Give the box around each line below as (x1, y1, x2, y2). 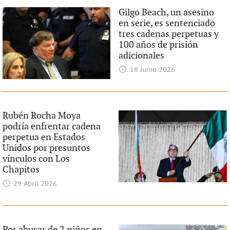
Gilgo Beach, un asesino (119, 7, 215, 18)
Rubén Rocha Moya (2, 110, 81, 121)
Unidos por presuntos (2, 143, 90, 154)
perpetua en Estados (2, 132, 85, 143)
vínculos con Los (2, 154, 70, 164)
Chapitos (2, 164, 40, 175)
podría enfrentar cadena (2, 121, 101, 132)
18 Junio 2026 (129, 66, 175, 74)
